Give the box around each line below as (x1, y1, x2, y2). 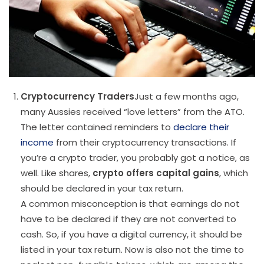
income (21, 136, 54, 148)
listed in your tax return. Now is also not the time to (21, 243, 244, 256)
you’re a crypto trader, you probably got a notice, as (21, 151, 250, 164)
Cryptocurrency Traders (21, 90, 134, 103)
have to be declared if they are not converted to (21, 212, 236, 225)
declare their (173, 120, 229, 133)
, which (219, 166, 248, 179)
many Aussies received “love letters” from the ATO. (21, 105, 245, 118)
